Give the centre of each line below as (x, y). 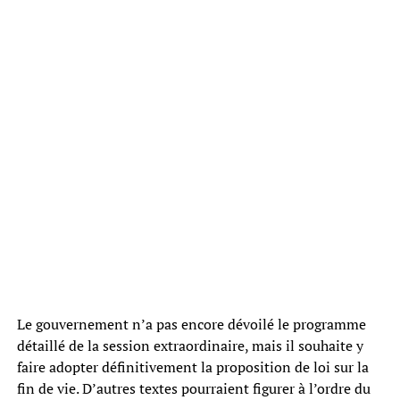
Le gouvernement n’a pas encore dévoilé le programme (191, 324)
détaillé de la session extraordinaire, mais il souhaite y (190, 345)
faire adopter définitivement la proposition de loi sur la (192, 367)
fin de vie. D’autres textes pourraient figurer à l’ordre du (193, 388)
